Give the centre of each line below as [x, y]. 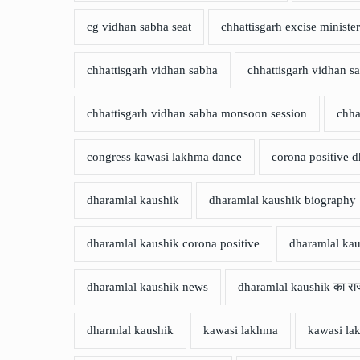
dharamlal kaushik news [147, 287]
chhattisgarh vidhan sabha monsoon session [197, 114]
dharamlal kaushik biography [282, 200]
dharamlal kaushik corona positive [173, 244]
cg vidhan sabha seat [139, 27]
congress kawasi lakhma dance [164, 157]
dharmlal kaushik [130, 331]
